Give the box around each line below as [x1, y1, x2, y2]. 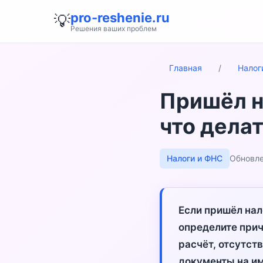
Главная [169, 63, 202, 73]
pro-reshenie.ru [70, 10, 170, 25]
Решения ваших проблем [70, 24, 157, 33]
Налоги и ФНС [167, 153, 222, 163]
